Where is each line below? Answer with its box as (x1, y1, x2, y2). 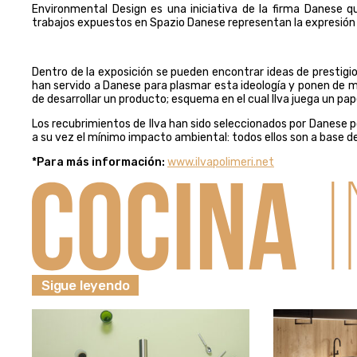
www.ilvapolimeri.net (167, 155, 274, 169)
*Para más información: (32, 155, 165, 169)
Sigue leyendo (41, 277, 130, 293)
